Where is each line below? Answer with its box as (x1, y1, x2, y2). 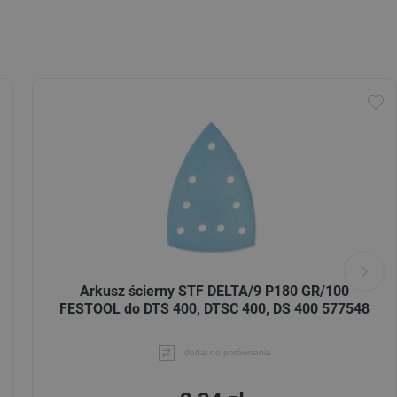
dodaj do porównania (184, 347, 271, 358)
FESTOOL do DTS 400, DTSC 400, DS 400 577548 (59, 300, 370, 317)
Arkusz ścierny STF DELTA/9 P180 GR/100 (80, 283, 349, 300)
